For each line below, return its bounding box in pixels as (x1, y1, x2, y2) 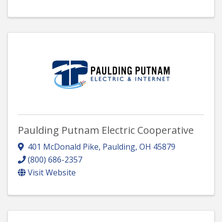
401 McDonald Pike (28, 141, 99, 152)
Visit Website (28, 166, 76, 178)
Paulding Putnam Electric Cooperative (18, 123, 194, 137)
